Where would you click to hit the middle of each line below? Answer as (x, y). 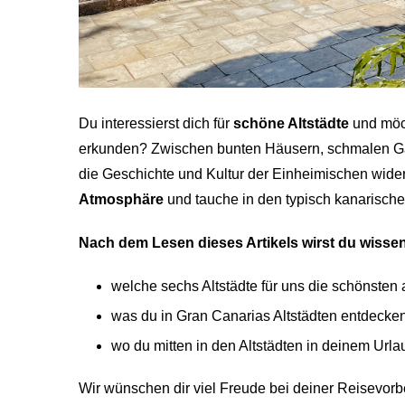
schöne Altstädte (291, 123)
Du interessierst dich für (156, 123)
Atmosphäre (121, 199)
